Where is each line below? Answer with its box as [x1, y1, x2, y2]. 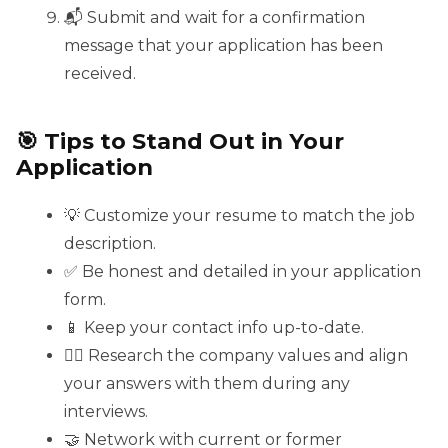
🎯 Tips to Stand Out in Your [16, 126, 344, 155]
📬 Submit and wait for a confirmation [64, 7, 365, 27]
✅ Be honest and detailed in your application [64, 261, 421, 281]
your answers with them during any [64, 373, 350, 393]
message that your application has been [64, 35, 383, 55]
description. [64, 233, 156, 253]
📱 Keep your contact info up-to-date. [64, 317, 364, 337]
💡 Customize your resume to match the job [64, 205, 415, 225]
